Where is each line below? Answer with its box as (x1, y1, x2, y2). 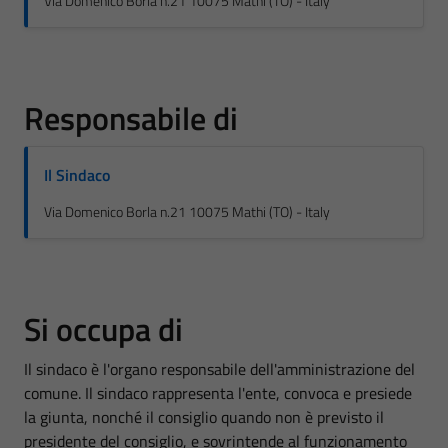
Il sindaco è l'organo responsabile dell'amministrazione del (24, 357, 415, 381)
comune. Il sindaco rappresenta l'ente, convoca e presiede (24, 381, 412, 405)
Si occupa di (24, 305, 183, 353)
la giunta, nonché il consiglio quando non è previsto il (24, 405, 384, 429)
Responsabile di (24, 94, 238, 142)
